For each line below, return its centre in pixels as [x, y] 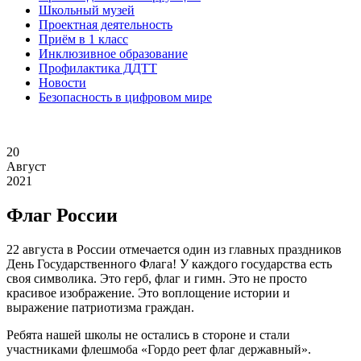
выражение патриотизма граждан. [100, 307]
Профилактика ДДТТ [98, 68]
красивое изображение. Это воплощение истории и [148, 293]
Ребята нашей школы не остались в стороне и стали [148, 334]
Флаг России [62, 216]
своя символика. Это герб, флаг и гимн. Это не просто [157, 278]
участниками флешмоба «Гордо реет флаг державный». [159, 349]
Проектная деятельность [106, 25]
